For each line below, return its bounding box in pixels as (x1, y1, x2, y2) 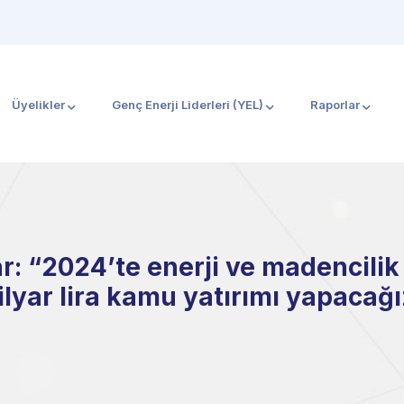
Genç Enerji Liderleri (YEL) (112, 97, 263, 112)
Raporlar (310, 97, 360, 112)
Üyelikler (12, 97, 65, 112)
